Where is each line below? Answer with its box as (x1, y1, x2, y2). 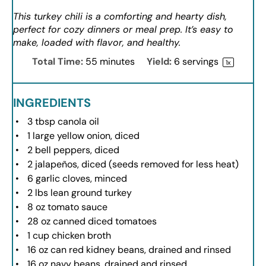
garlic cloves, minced (33, 172, 127, 185)
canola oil (55, 115, 99, 128)
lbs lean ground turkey (33, 186, 132, 199)
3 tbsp (27, 115, 55, 128)
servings (180, 55, 221, 68)
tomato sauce (45, 201, 107, 214)
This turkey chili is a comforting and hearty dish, (13, 10, 227, 23)
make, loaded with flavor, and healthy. (13, 36, 180, 49)
